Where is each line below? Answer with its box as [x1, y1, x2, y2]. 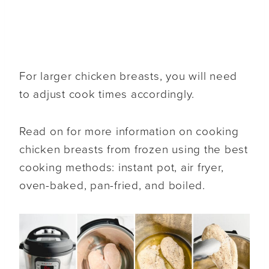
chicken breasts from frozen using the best [19, 143, 248, 157]
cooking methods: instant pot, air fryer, [19, 161, 224, 175]
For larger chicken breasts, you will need [19, 70, 238, 83]
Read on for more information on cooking [19, 125, 239, 139]
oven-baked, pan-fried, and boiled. [19, 179, 205, 193]
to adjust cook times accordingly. [19, 88, 195, 101]
